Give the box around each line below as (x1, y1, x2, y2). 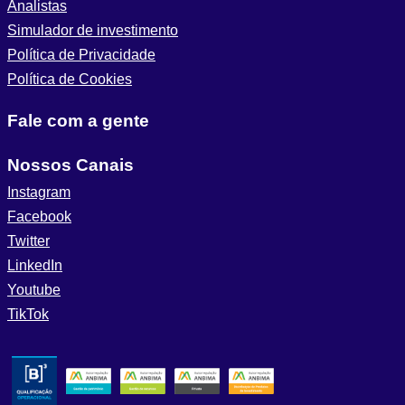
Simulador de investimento (7, 22, 178, 38)
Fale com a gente (7, 110, 149, 130)
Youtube (7, 282, 61, 298)
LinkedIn (7, 258, 62, 274)
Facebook (7, 209, 71, 225)
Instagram (7, 184, 71, 201)
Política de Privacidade (7, 46, 155, 62)
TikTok (7, 306, 49, 323)
